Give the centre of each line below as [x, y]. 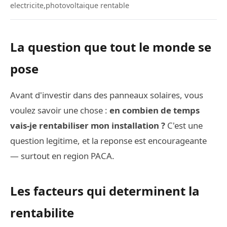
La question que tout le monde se [111, 47]
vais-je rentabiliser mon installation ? [88, 125]
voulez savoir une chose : [60, 110]
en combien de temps [155, 110]
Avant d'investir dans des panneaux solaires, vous [107, 95]
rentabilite [42, 213]
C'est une [184, 125]
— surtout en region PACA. [62, 156]
